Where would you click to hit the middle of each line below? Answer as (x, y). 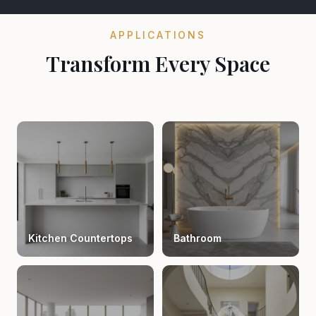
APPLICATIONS (158, 35)
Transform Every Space (158, 63)
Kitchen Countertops (80, 238)
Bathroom (197, 238)
